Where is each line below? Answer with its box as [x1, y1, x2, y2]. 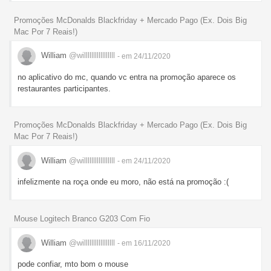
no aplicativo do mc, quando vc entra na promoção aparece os [18, 72, 236, 82]
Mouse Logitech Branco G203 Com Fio [14, 214, 150, 224]
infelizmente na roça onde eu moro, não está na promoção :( [18, 177, 229, 187]
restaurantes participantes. [18, 83, 111, 93]
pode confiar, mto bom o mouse [18, 260, 128, 269]
